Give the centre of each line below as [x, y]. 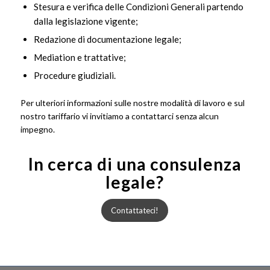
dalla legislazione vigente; [86, 21]
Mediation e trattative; [80, 57]
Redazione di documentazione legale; [107, 39]
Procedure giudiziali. [74, 75]
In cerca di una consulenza [135, 164]
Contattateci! [135, 211]
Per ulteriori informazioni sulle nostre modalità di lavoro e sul [132, 102]
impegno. [37, 129]
